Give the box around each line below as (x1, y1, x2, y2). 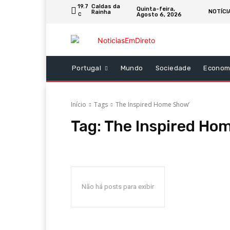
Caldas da (91, 3, 120, 10)
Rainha (91, 9, 111, 15)
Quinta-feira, (136, 6, 175, 12)
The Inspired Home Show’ (116, 100, 189, 109)
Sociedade (155, 64, 191, 72)
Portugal (72, 64, 102, 72)
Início (71, 100, 86, 109)
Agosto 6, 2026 (136, 11, 182, 18)
